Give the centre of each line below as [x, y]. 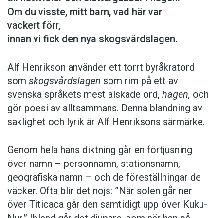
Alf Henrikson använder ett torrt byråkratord [101, 67]
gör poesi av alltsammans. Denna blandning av [105, 108]
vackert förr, [34, 26]
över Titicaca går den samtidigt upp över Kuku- [107, 205]
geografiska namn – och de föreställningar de [104, 177]
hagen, [176, 95]
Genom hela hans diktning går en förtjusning [100, 150]
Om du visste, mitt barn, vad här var [85, 12]
